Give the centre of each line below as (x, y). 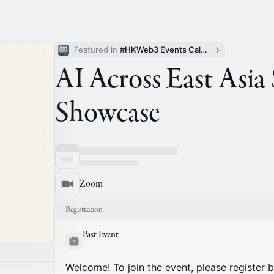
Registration (84, 209)
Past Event (101, 235)
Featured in (97, 50)
